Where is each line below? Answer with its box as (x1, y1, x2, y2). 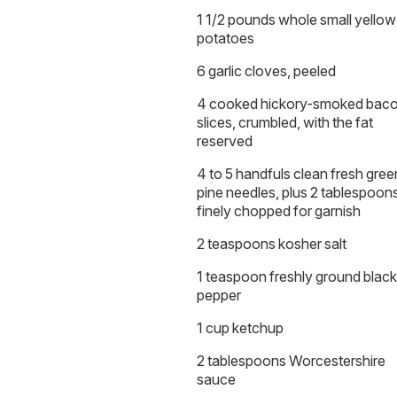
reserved (197, 132, 253, 151)
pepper (197, 286, 241, 305)
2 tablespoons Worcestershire (197, 352, 385, 370)
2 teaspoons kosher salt (197, 235, 346, 253)
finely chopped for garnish (197, 202, 361, 221)
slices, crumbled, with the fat (197, 113, 373, 132)
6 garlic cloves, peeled (197, 62, 336, 81)
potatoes (197, 29, 254, 48)
